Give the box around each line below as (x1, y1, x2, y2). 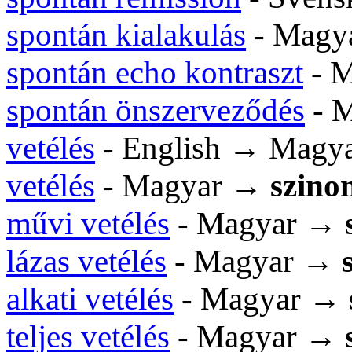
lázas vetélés (6, 243, 167, 279)
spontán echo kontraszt (6, 54, 303, 90)
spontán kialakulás (6, 16, 246, 53)
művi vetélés (6, 205, 170, 241)
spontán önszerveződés (6, 92, 305, 128)
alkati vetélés (6, 280, 174, 317)
